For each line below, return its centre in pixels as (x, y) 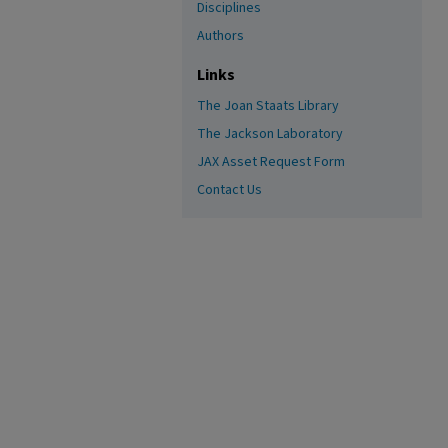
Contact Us (229, 190)
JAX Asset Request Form (271, 162)
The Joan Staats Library (268, 106)
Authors (220, 36)
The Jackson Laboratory (270, 134)
